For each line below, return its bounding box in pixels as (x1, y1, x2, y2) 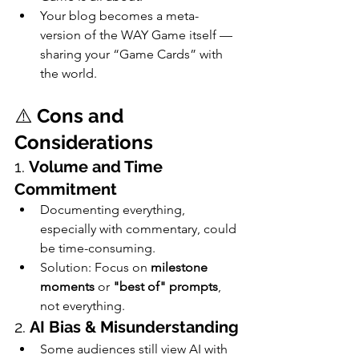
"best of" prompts (113, 278, 218, 294)
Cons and (37, 103, 128, 127)
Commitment (14, 179, 117, 199)
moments (40, 278, 95, 294)
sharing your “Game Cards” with (40, 46, 226, 62)
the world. (40, 65, 97, 81)
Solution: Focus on (40, 259, 151, 275)
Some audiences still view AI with (40, 341, 231, 357)
